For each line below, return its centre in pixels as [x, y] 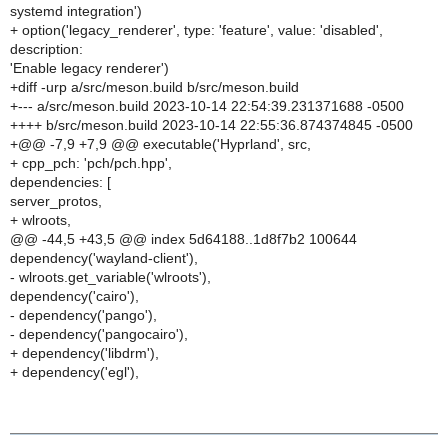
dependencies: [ [60, 182]
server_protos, [56, 201]
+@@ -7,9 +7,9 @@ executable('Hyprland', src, [160, 144]
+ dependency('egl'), [74, 372]
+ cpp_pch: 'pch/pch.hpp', [91, 163]
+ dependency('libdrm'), [84, 353]
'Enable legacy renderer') [89, 68]
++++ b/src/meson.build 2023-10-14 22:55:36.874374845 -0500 [211, 125]
